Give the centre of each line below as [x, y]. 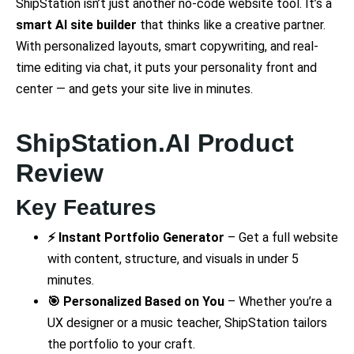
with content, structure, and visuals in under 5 [173, 259]
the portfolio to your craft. [121, 345]
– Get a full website [281, 238]
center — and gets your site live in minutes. [134, 89]
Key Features [86, 208]
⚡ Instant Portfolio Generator [136, 238]
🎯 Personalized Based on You [136, 302]
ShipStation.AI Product [155, 143]
